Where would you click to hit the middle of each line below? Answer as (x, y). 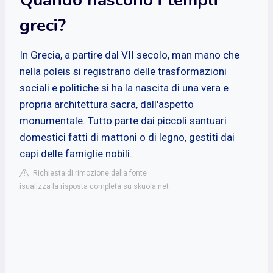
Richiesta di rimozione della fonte (88, 173)
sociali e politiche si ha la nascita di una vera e (124, 87)
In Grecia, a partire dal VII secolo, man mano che (129, 55)
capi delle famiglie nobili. (76, 153)
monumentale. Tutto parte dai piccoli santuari (123, 120)
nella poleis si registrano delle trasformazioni (123, 71)
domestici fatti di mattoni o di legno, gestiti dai (127, 137)
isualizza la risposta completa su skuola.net (94, 186)
